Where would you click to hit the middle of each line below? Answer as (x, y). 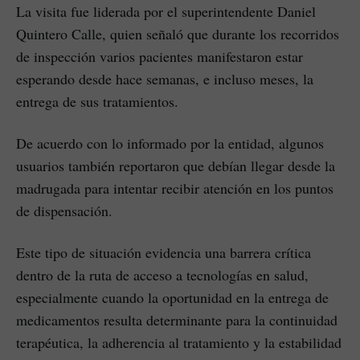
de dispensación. (64, 211)
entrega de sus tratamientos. (97, 102)
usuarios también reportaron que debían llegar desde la (176, 166)
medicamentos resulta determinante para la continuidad (177, 320)
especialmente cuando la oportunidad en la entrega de (172, 298)
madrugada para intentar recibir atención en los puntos (175, 188)
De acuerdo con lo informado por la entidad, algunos (170, 143)
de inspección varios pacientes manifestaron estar (160, 57)
